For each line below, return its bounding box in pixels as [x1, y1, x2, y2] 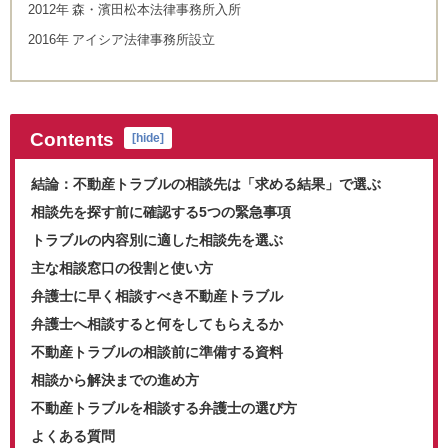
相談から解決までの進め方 [31, 373, 199, 388]
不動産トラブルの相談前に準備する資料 [31, 345, 283, 360]
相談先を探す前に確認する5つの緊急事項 [31, 205, 291, 220]
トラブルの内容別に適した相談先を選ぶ [31, 233, 283, 248]
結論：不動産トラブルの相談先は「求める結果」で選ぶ [31, 177, 381, 192]
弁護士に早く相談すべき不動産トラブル [31, 289, 283, 304]
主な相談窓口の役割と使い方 [31, 261, 213, 276]
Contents [30, 130, 114, 150]
